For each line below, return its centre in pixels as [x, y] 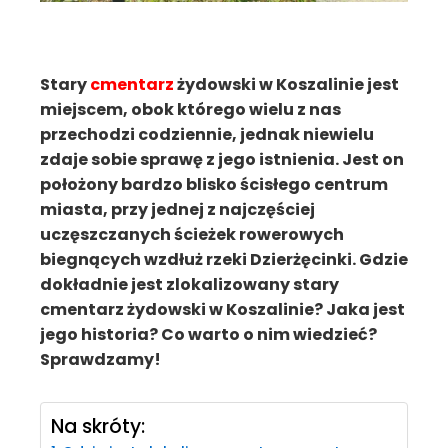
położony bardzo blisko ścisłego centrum [214, 184]
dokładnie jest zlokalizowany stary [189, 284]
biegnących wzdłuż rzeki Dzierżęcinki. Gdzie [224, 259]
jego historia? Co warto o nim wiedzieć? [208, 334]
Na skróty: [98, 427]
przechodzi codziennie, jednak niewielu [207, 134]
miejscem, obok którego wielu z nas [190, 109]
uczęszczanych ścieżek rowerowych [192, 234]
